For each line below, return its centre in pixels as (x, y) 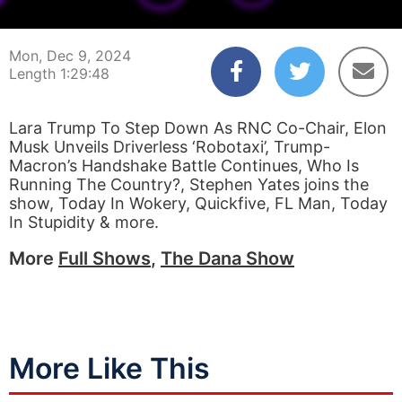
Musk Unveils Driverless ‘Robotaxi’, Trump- (170, 147)
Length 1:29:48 (59, 74)
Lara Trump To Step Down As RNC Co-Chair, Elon (198, 128)
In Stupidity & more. (84, 222)
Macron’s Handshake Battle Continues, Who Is (184, 166)
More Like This (109, 368)
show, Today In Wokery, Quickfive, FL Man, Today (198, 203)
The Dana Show (227, 258)
